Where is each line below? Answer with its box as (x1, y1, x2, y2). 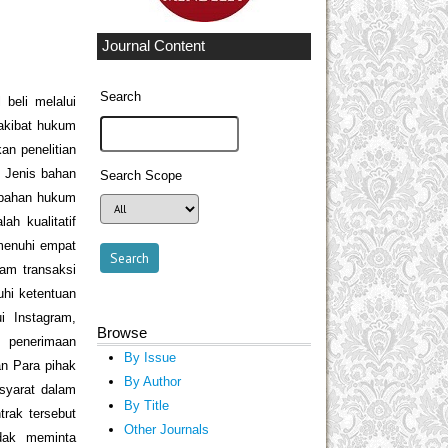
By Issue (123, 350, 176, 366)
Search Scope (100, 169, 183, 184)
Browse (97, 324, 147, 342)
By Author (123, 374, 181, 390)
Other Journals (123, 422, 209, 438)
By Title (123, 398, 169, 414)
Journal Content (102, 37, 205, 54)
